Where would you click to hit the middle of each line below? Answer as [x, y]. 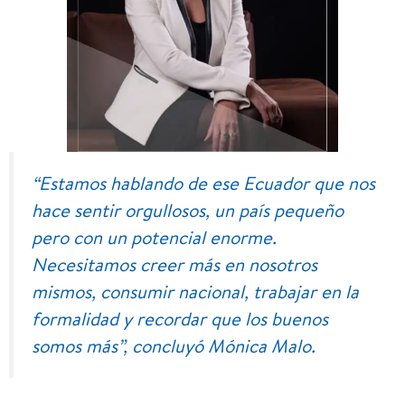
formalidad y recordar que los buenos [180, 318]
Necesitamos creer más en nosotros [174, 264]
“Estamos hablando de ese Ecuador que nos [203, 183]
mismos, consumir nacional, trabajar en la [195, 291]
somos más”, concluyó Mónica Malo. [174, 345]
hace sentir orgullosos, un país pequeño [188, 210]
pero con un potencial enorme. [154, 237]
